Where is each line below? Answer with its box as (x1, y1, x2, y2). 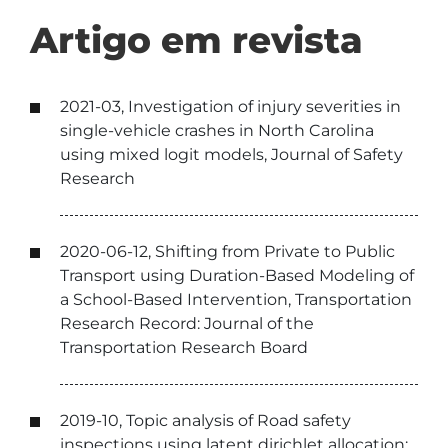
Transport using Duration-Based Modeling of (60, 266, 414, 285)
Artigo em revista (30, 18, 363, 62)
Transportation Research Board (60, 338, 308, 357)
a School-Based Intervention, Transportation (60, 290, 412, 309)
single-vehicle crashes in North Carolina (60, 121, 374, 140)
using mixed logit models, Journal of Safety (60, 145, 403, 164)
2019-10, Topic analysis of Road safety (60, 411, 351, 430)
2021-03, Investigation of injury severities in (60, 97, 401, 116)
